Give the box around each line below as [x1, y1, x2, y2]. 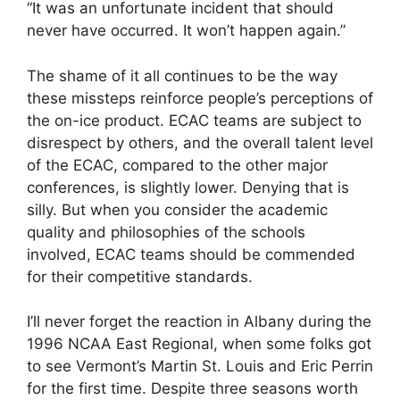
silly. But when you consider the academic [27, 200, 328, 219]
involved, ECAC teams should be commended [27, 245, 355, 263]
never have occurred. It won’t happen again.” [27, 21, 346, 39]
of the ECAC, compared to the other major [27, 155, 328, 174]
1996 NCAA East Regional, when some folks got [27, 335, 371, 353]
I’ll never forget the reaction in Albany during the [27, 312, 371, 330]
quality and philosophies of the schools [27, 222, 305, 241]
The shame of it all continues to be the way [27, 66, 337, 85]
